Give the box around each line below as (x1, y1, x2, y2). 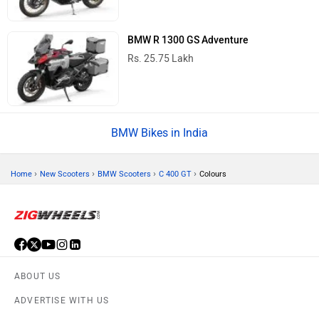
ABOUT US (14, 271, 61, 282)
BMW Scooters (98, 169, 151, 179)
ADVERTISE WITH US (14, 296, 110, 306)
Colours (199, 169, 226, 179)
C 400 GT (159, 169, 192, 179)
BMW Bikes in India (111, 126, 208, 140)
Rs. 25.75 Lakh (127, 53, 194, 66)
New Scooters (40, 169, 90, 179)
